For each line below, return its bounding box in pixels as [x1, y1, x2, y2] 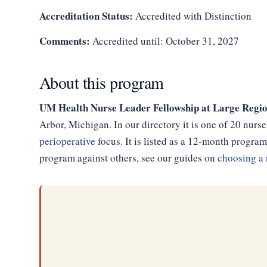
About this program [39, 71, 164, 94]
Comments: [39, 33, 90, 48]
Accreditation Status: [39, 8, 133, 23]
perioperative [39, 134, 95, 148]
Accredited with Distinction [132, 9, 252, 23]
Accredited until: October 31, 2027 [89, 34, 239, 48]
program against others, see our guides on [39, 151, 218, 164]
